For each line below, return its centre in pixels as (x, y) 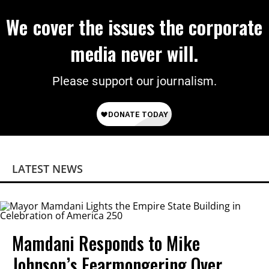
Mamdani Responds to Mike (106, 243)
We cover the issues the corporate (134, 26)
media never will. (134, 53)
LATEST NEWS (47, 168)
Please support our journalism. (134, 81)
